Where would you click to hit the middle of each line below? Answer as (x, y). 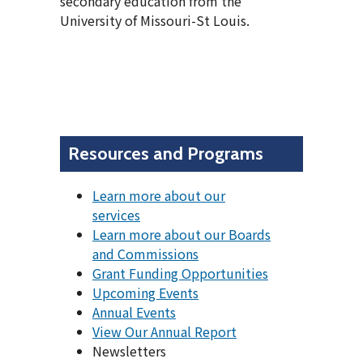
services (116, 214)
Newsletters (129, 350)
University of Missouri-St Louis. (155, 21)
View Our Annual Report (164, 331)
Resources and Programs (166, 154)
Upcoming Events (145, 292)
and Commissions (145, 253)
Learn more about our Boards (181, 234)
